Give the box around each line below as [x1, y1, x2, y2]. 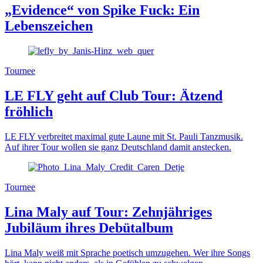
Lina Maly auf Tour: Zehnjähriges [5, 204, 212, 220]
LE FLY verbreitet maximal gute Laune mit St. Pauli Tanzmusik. [5, 131, 243, 142]
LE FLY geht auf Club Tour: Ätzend [5, 88, 222, 104]
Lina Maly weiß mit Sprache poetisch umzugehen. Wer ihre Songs [5, 247, 250, 258]
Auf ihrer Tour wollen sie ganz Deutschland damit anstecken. [5, 142, 231, 153]
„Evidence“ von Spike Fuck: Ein [5, 2, 200, 18]
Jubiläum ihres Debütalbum [5, 220, 173, 235]
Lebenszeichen [5, 18, 93, 34]
